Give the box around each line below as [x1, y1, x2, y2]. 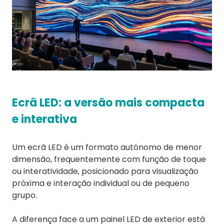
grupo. [12, 189, 37, 201]
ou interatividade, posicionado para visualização [12, 165, 198, 177]
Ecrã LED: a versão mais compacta [12, 95, 204, 111]
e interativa [12, 111, 77, 127]
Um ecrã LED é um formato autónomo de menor [12, 141, 202, 153]
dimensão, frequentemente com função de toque [12, 153, 206, 165]
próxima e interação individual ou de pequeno [12, 177, 189, 189]
